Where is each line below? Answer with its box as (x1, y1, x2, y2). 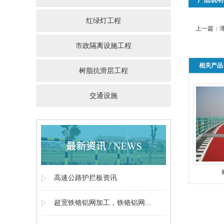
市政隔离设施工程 (75, 41, 131, 49)
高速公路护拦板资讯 (54, 173, 117, 181)
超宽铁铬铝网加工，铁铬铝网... (54, 198, 151, 206)
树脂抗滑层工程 (79, 66, 128, 74)
